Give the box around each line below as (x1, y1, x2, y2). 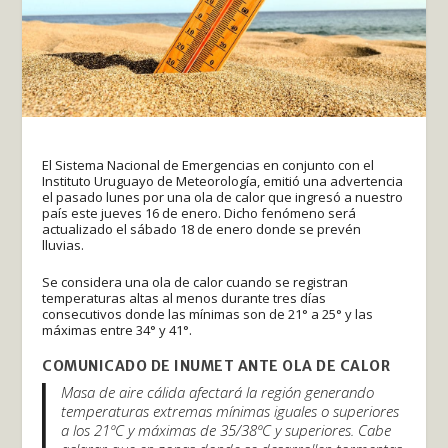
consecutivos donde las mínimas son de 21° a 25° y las (42, 304, 374, 323)
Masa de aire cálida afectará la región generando (61, 381, 375, 402)
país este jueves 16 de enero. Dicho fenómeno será (42, 203, 357, 222)
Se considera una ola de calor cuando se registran (42, 272, 349, 291)
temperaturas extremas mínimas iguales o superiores (61, 400, 400, 421)
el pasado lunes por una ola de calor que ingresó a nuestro (42, 187, 404, 206)
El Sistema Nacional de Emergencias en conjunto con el (42, 155, 375, 174)
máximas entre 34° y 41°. (42, 320, 193, 339)
